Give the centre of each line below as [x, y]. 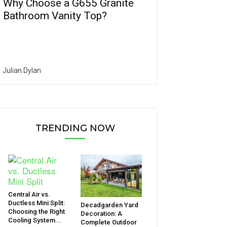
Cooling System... [35, 220]
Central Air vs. [29, 195]
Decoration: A [101, 213]
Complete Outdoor [108, 222]
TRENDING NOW [75, 128]
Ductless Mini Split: [36, 203]
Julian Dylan [22, 71]
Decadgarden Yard [109, 205]
